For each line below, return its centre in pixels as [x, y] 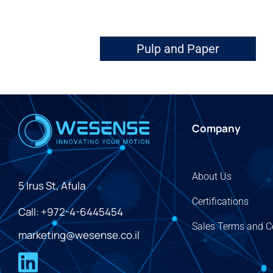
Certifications [220, 201]
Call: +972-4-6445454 [71, 212]
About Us [212, 176]
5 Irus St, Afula [52, 186]
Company [216, 128]
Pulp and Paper [178, 49]
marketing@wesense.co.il [79, 235]
